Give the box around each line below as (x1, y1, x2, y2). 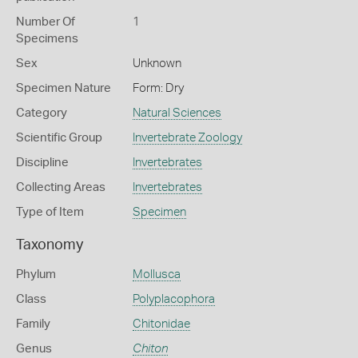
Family (16, 318, 50, 330)
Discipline (16, 157, 69, 169)
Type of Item (16, 206, 84, 218)
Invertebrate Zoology (132, 132, 242, 144)
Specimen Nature (16, 82, 111, 94)
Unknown (132, 58, 181, 70)
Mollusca (132, 268, 181, 280)
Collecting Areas (16, 181, 105, 193)
